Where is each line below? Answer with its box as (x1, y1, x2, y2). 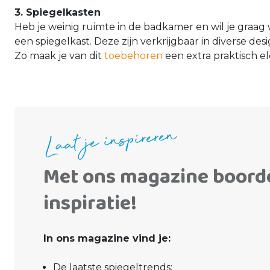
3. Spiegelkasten (14, 7, 101, 18)
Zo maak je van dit (14, 50, 104, 61)
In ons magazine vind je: (43, 233, 171, 244)
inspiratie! (43, 187, 137, 220)
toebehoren (104, 50, 163, 61)
